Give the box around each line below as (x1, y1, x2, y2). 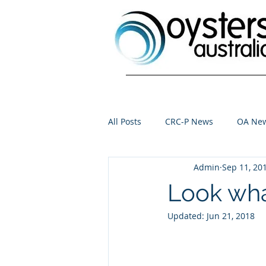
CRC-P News (165, 115, 213, 127)
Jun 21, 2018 (207, 210, 255, 221)
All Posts (108, 115, 141, 127)
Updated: (167, 210, 207, 221)
